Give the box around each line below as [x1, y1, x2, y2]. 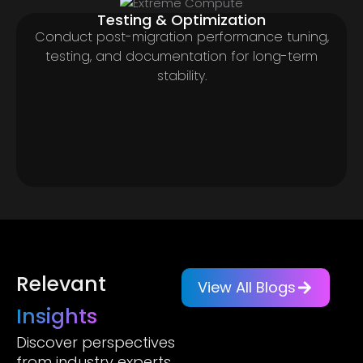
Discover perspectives [16, 331, 175, 352]
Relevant [16, 269, 106, 298]
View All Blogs [198, 276, 296, 297]
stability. [156, 66, 207, 85]
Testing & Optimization [97, 9, 266, 30]
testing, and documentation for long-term [45, 46, 318, 66]
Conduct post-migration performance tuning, [34, 27, 329, 46]
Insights [16, 301, 97, 331]
